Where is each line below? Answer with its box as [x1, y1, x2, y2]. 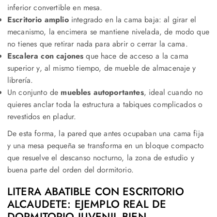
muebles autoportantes [61, 86, 144, 98]
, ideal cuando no [143, 86, 203, 98]
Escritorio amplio [7, 14, 69, 25]
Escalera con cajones [7, 50, 84, 62]
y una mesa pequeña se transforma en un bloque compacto [7, 139, 204, 151]
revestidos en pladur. [7, 110, 77, 122]
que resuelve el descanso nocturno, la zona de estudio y [7, 152, 194, 163]
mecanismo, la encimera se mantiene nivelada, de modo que [7, 26, 209, 37]
